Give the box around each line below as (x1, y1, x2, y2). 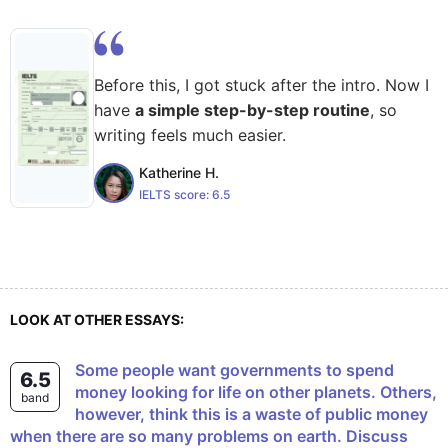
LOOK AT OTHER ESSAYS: (10, 311, 184, 328)
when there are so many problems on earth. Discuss (10, 426, 408, 446)
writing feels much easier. (94, 125, 286, 145)
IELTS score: (139, 186, 212, 202)
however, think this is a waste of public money (75, 404, 428, 424)
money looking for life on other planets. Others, (75, 382, 437, 402)
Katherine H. (139, 163, 219, 181)
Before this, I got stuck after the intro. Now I (94, 75, 429, 95)
